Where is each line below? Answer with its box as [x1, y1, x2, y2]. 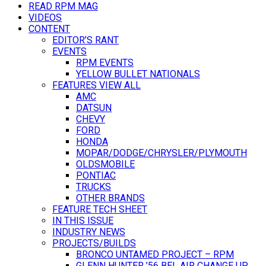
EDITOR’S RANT [52, 34, 119, 46]
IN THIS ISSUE [52, 214, 113, 226]
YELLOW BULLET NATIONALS [76, 68, 200, 80]
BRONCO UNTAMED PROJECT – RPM [76, 248, 234, 260]
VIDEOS [28, 11, 62, 23]
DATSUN [76, 102, 112, 113]
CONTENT [28, 23, 70, 34]
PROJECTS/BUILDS [52, 237, 136, 249]
